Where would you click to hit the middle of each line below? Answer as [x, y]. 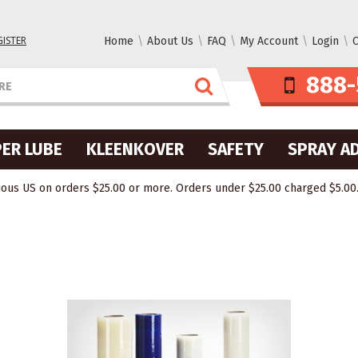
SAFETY [236, 149]
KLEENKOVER [135, 149]
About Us [170, 41]
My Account [269, 41]
